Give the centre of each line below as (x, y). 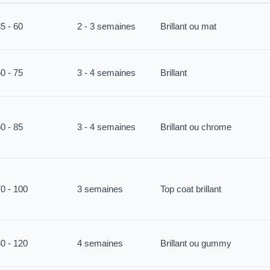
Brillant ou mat (188, 26)
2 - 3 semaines (106, 26)
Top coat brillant (191, 189)
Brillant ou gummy (196, 243)
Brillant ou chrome (196, 127)
